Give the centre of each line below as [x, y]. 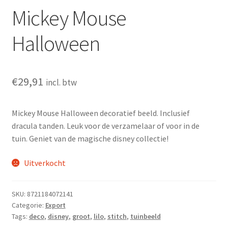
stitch [117, 217]
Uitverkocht [45, 163]
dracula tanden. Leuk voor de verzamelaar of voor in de [105, 125]
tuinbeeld [145, 217]
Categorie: [28, 205]
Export [55, 205]
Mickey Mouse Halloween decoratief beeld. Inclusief [101, 113]
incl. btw [61, 82]
